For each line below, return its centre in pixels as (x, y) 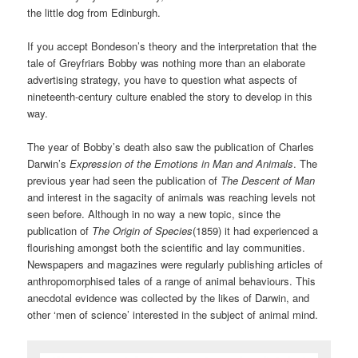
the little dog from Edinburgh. (94, 13)
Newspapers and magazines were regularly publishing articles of (175, 265)
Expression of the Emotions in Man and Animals (182, 164)
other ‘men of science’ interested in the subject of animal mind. (173, 315)
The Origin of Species (143, 231)
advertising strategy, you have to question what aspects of (163, 80)
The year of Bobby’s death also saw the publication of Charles (171, 147)
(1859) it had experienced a (256, 231)
